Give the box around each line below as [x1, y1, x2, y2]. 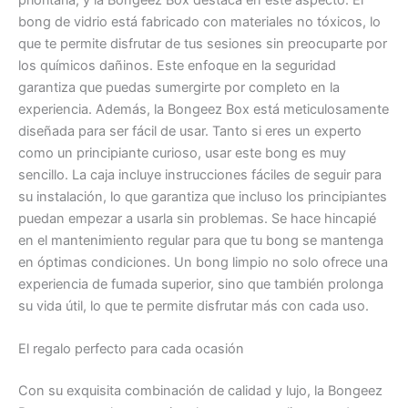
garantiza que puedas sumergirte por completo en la [18, 78, 340, 96]
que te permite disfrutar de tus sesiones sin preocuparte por [18, 35, 387, 52]
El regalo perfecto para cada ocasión [18, 341, 244, 358]
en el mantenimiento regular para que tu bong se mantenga [18, 231, 383, 249]
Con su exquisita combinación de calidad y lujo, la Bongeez [18, 382, 382, 400]
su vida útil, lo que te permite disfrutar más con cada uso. [18, 297, 369, 314]
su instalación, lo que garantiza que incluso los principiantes [18, 188, 387, 205]
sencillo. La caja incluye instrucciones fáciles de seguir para [18, 166, 382, 183]
